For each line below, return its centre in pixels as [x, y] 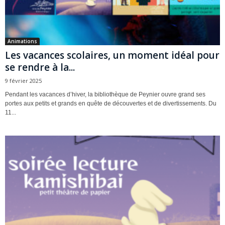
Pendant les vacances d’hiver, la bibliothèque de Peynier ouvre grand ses [105, 95]
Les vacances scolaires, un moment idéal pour [112, 55]
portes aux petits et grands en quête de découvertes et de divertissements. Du [111, 104]
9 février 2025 [23, 81]
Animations [22, 41]
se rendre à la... [40, 68]
